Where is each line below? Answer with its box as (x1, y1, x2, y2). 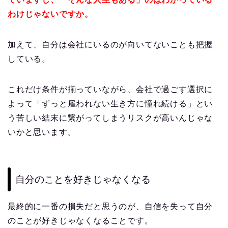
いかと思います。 (8, 128, 76, 137)
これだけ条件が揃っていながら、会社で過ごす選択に (8, 85, 213, 94)
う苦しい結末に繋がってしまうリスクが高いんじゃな (8, 113, 213, 123)
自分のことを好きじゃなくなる (15, 174, 151, 185)
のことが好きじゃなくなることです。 (8, 216, 153, 225)
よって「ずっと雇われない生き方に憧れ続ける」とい (8, 99, 213, 108)
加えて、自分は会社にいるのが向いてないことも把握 (8, 40, 213, 49)
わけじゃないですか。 (8, 10, 94, 19)
